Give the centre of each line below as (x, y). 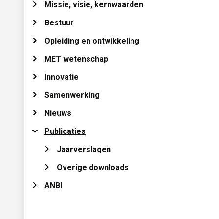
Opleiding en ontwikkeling (92, 41)
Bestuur (59, 23)
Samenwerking (72, 95)
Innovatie (62, 77)
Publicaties (65, 131)
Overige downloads (93, 168)
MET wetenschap (76, 59)
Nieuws (58, 113)
